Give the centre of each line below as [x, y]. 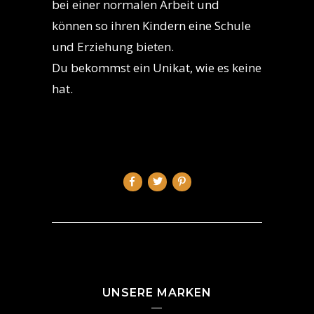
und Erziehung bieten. [113, 47]
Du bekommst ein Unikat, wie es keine [157, 68]
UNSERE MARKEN [157, 293]
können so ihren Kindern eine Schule [151, 26]
